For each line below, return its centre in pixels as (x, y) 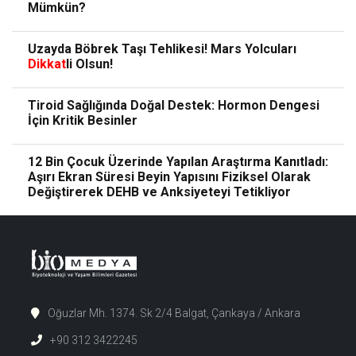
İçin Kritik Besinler (83, 121)
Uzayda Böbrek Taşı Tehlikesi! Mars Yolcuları (162, 49)
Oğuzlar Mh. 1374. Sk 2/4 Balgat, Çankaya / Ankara (174, 313)
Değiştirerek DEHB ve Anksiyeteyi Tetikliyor (159, 192)
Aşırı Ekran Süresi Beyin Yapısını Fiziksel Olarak (169, 177)
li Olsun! (89, 64)
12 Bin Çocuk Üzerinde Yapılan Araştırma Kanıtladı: (178, 162)
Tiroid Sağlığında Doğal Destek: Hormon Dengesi (174, 106)
